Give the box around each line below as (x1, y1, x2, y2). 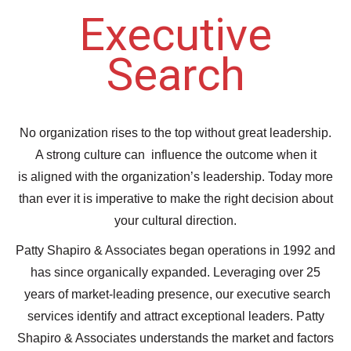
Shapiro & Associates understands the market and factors (17, 331, 334, 345)
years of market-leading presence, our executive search (20, 288, 331, 301)
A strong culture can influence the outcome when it (34, 148, 317, 161)
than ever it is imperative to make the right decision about (18, 192, 333, 205)
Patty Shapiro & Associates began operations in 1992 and (16, 244, 335, 257)
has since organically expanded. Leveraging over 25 (31, 266, 320, 279)
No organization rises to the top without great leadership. (20, 126, 331, 139)
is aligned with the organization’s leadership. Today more (18, 170, 333, 183)
